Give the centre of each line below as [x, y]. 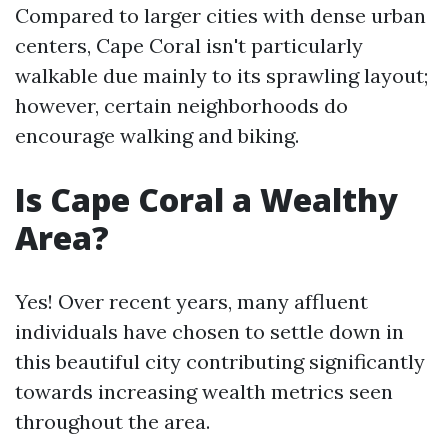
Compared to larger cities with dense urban [220, 15]
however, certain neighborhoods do [181, 105]
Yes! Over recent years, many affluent [191, 301]
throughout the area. [112, 421]
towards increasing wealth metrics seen [204, 391]
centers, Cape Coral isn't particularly [189, 45]
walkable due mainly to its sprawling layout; [221, 75]
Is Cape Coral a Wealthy [206, 199]
